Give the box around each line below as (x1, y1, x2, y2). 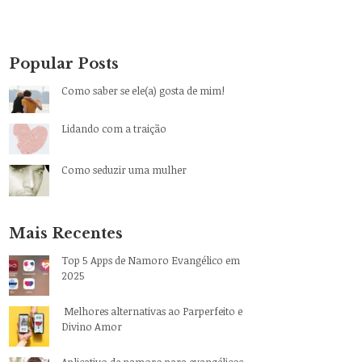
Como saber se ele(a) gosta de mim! (61, 82, 225, 98)
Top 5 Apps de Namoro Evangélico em (61, 252, 241, 267)
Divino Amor (61, 318, 123, 334)
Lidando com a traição (61, 121, 167, 137)
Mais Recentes (9, 224, 124, 242)
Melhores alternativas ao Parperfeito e (61, 303, 243, 318)
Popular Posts (9, 54, 120, 73)
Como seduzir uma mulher (61, 162, 187, 177)
